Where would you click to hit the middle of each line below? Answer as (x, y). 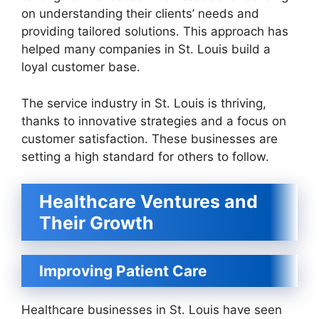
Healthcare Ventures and (148, 202)
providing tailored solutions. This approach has (155, 31)
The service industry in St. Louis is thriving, (144, 103)
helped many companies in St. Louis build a (146, 49)
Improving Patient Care (123, 271)
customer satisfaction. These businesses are (150, 138)
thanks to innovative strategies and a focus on (154, 121)
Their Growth (96, 223)
